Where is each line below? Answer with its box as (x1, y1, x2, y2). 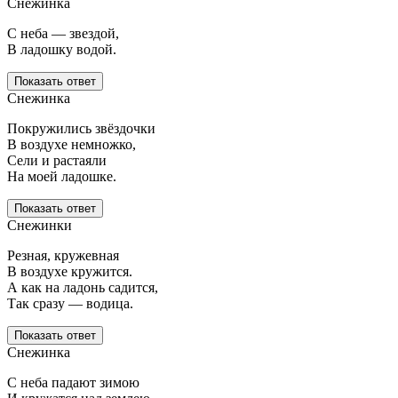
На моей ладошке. (7, 169, 116, 185)
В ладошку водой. (7, 42, 116, 58)
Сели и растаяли (7, 153, 107, 169)
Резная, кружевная (7, 248, 119, 264)
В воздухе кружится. (7, 264, 132, 280)
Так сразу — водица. (7, 296, 133, 312)
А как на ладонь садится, (7, 280, 158, 296)
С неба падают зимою (7, 375, 139, 391)
